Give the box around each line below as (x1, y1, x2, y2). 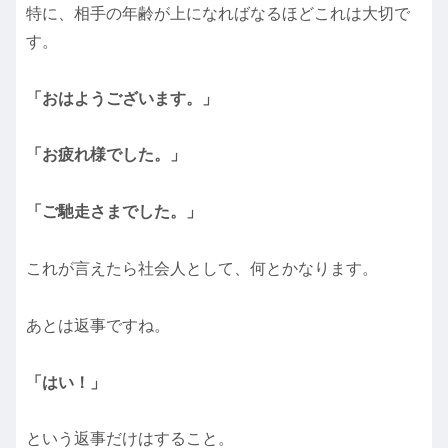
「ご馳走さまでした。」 (26, 203, 202, 221)
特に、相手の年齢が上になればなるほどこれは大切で (26, 4, 410, 22)
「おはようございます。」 (26, 89, 218, 107)
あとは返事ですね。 (26, 316, 170, 334)
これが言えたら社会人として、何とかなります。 (26, 259, 378, 277)
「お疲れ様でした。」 (26, 146, 186, 164)
